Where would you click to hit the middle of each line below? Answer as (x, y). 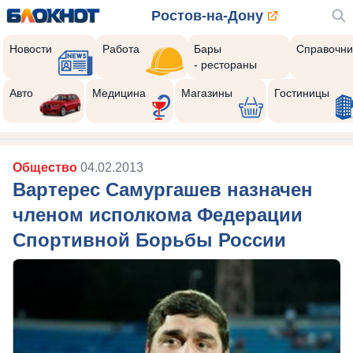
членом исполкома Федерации (158, 215)
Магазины (206, 93)
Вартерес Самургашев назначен (163, 190)
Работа (121, 49)
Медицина (119, 93)
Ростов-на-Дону (208, 16)
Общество (46, 167)
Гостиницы (301, 93)
